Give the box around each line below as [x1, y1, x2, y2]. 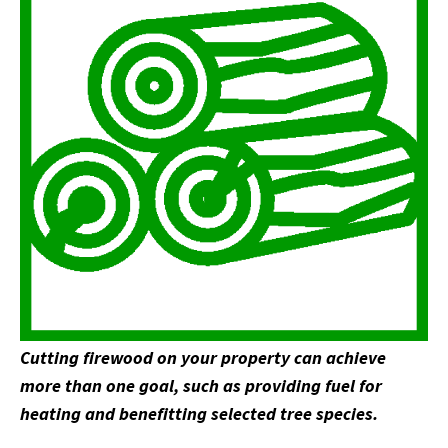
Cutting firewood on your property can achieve [20, 346, 386, 369]
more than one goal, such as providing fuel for [20, 374, 382, 397]
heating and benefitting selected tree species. [20, 402, 378, 425]
